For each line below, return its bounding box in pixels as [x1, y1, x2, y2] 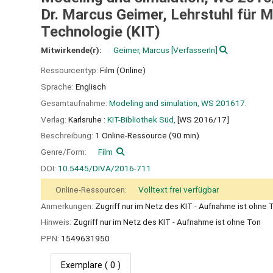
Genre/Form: [41, 147, 88, 157]
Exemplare [61, 260, 102, 271]
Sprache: [41, 82, 76, 91]
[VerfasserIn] [169, 45, 218, 55]
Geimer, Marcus [113, 45, 169, 55]
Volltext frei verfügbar [138, 184, 219, 194]
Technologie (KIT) [41, 23, 160, 41]
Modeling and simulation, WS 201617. [109, 97, 247, 108]
